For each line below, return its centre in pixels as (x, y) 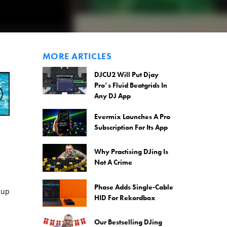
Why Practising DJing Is (131, 152)
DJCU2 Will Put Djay (126, 74)
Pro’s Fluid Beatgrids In (131, 85)
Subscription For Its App (131, 127)
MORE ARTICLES (77, 56)
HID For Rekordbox (125, 197)
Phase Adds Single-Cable (134, 187)
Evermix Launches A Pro (132, 117)
